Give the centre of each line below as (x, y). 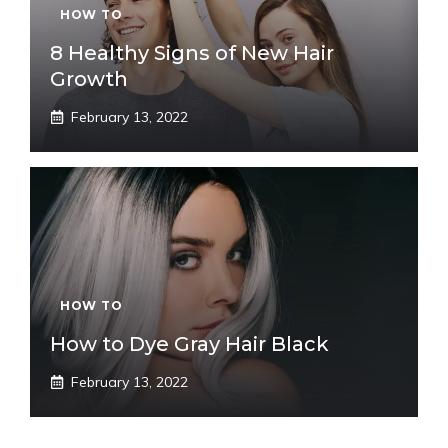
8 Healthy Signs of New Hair (192, 53)
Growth (89, 79)
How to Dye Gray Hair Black (189, 344)
